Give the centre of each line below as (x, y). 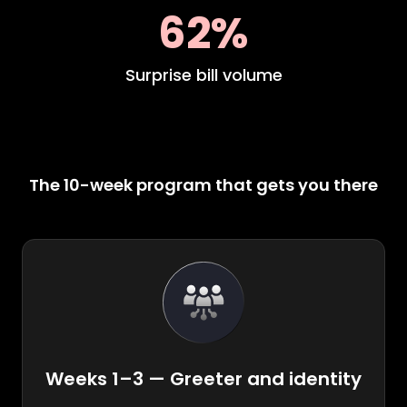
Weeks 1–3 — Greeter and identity (203, 379)
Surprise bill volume (203, 75)
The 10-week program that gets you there (203, 185)
